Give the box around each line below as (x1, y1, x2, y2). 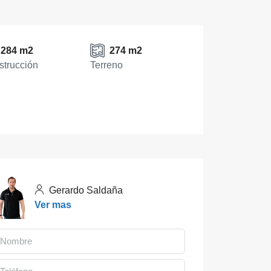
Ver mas (34, 199, 71, 210)
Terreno (90, 59, 123, 70)
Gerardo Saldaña (47, 184, 123, 195)
